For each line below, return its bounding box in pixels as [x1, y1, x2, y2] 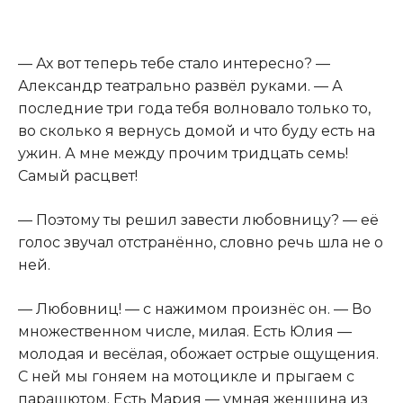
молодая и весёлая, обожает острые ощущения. [18, 345, 379, 363]
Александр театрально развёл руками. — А [18, 77, 343, 95]
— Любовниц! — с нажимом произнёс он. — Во [18, 300, 372, 318]
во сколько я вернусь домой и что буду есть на [18, 122, 375, 140]
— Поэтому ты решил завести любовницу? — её [18, 211, 379, 229]
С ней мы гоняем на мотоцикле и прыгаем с [18, 368, 354, 386]
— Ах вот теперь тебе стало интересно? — [18, 55, 330, 73]
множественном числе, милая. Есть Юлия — [18, 323, 352, 341]
